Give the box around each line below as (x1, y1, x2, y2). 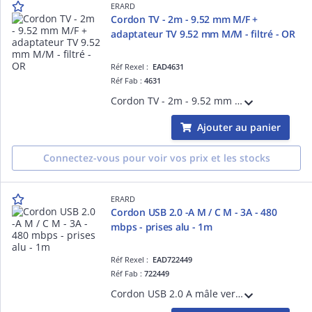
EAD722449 (153, 253, 193, 265)
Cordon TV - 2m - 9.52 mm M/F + (111, 12, 192, 26)
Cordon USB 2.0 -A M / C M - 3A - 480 (111, 205, 241, 219)
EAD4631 (153, 61, 185, 72)
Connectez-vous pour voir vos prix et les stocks (42, 150, 270, 164)
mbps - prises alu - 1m (111, 219, 212, 233)
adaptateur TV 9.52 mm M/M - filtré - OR (111, 26, 295, 40)
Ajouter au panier (197, 120, 281, 134)
